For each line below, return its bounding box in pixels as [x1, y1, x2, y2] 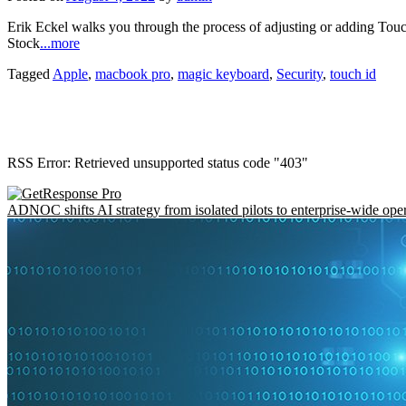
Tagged [7, 65, 53, 82]
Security [276, 65, 323, 82]
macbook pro [95, 65, 170, 82]
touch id [330, 65, 376, 82]
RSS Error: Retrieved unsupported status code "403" [7, 154, 308, 170]
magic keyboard [178, 65, 269, 82]
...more [40, 34, 80, 51]
